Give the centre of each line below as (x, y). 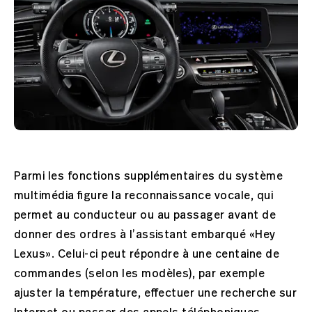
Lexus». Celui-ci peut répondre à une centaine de (147, 255)
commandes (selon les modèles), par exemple (140, 274)
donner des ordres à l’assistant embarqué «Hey (145, 235)
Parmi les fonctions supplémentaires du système (149, 177)
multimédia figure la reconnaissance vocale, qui (144, 196)
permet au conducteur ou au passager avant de (145, 216)
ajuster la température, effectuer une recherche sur (156, 294)
